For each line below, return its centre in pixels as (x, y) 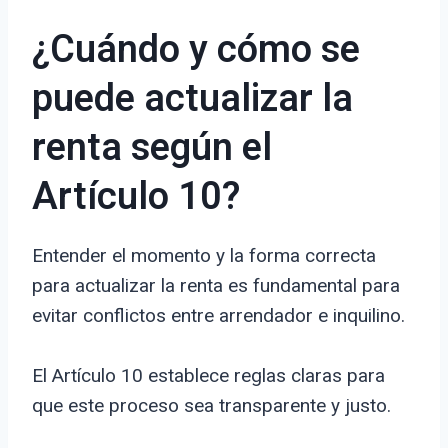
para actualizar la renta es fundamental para (216, 286)
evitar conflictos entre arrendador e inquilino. (218, 316)
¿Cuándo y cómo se (196, 50)
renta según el (152, 148)
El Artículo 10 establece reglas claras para (208, 376)
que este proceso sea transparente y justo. (211, 406)
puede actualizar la (192, 99)
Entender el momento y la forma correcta (204, 256)
